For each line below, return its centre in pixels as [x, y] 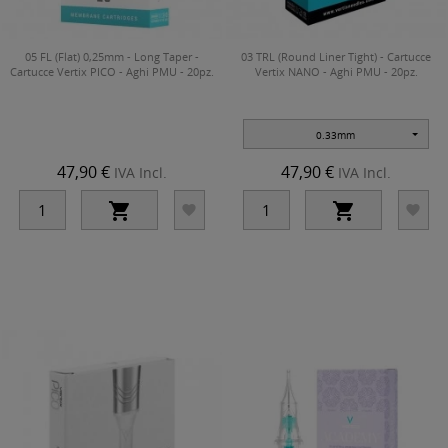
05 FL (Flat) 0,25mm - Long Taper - [112, 56]
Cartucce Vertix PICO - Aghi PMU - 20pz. [112, 71]
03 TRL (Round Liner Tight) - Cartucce [336, 56]
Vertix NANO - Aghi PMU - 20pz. [336, 71]
